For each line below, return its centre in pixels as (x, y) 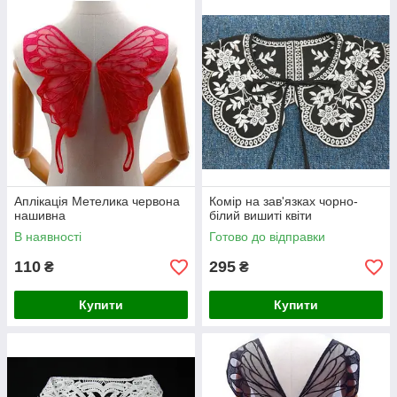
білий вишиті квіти (261, 215)
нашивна (40, 215)
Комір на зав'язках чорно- (284, 201)
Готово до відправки (267, 237)
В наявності (48, 237)
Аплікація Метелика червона (97, 201)
